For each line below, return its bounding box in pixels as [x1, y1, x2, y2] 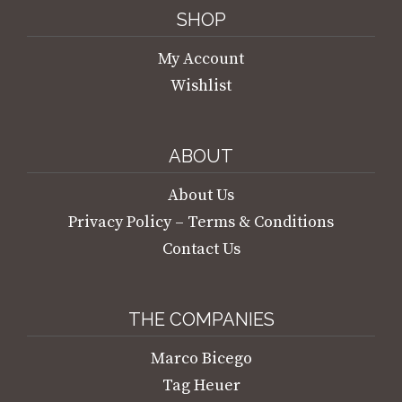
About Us [168, 185, 234, 206]
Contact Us [162, 239, 240, 260]
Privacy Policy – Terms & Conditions [68, 212, 334, 233]
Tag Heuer [162, 375, 240, 397]
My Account [158, 48, 244, 70]
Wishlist [170, 75, 232, 97]
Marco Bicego [150, 348, 252, 370]
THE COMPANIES [127, 309, 275, 331]
